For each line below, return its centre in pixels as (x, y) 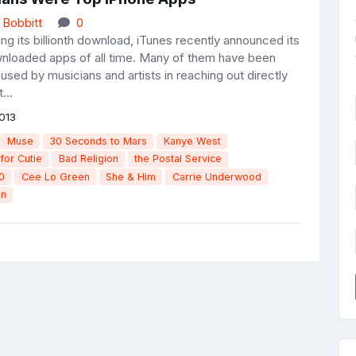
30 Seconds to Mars (99, 141)
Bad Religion (88, 159)
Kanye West (192, 141)
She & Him (131, 176)
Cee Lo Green (55, 176)
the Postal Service (178, 159)
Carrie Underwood (217, 176)
